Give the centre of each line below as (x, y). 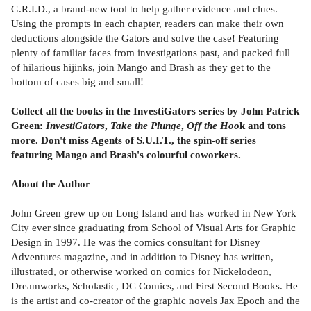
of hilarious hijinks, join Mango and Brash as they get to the (141, 67)
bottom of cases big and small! (77, 81)
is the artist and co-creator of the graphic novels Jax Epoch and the (155, 300)
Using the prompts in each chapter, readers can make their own (148, 23)
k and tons (263, 125)
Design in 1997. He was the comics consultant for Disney (136, 242)
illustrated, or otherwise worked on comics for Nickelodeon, (141, 271)
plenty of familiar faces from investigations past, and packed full (151, 52)
